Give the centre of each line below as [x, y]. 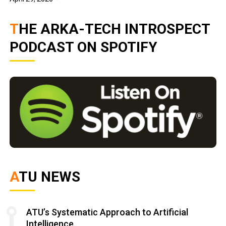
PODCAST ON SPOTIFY [84, 47]
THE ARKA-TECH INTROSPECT [14, 29]
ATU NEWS [50, 177]
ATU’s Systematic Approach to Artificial [107, 212]
